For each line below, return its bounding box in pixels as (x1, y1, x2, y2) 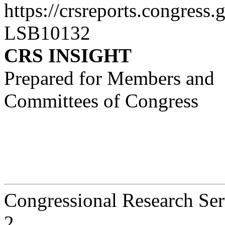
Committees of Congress (4, 90, 198, 111)
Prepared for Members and (4, 67, 214, 89)
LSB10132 (4, 22, 90, 44)
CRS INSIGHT (4, 45, 132, 66)
